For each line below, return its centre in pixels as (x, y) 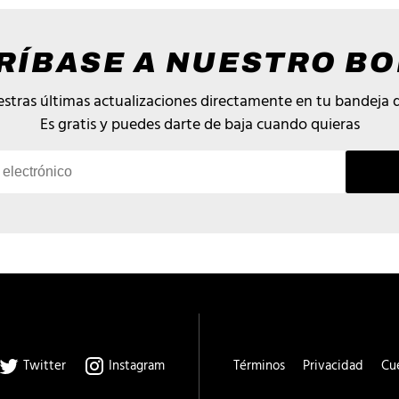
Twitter (43, 366)
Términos (259, 366)
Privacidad (333, 366)
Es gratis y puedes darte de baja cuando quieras (199, 125)
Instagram (135, 366)
